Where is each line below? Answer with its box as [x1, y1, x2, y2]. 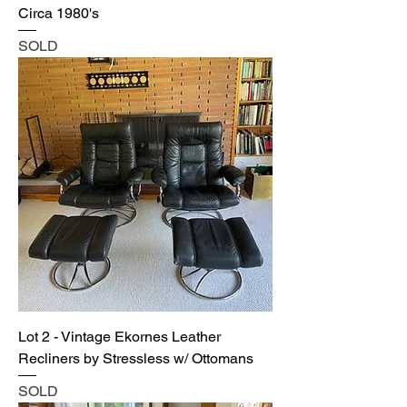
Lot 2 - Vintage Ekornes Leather [18, 328, 221, 346]
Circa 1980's [18, 5, 99, 23]
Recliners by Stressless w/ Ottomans [18, 350, 253, 368]
